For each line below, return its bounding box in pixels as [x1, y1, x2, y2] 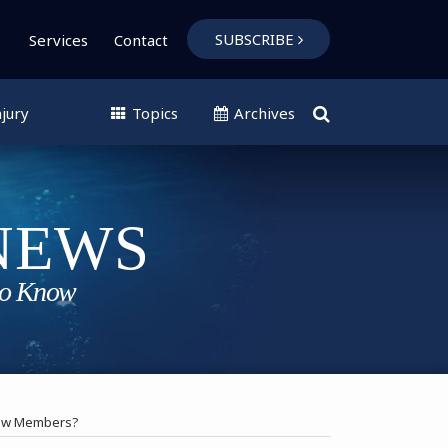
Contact [114, 29, 168, 50]
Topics [128, 102, 178, 123]
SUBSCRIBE [214, 29, 294, 49]
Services [29, 29, 88, 50]
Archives [230, 102, 295, 123]
